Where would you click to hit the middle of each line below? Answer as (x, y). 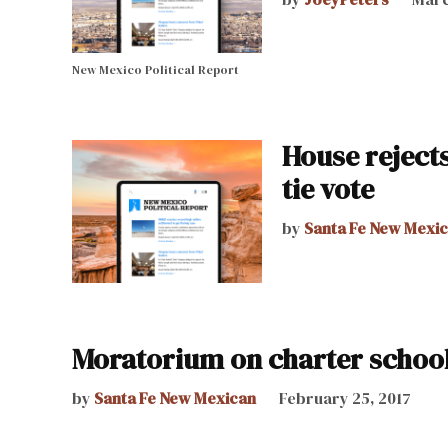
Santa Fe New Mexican (175, 397)
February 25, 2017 (345, 397)
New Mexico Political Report (155, 70)
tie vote (328, 189)
